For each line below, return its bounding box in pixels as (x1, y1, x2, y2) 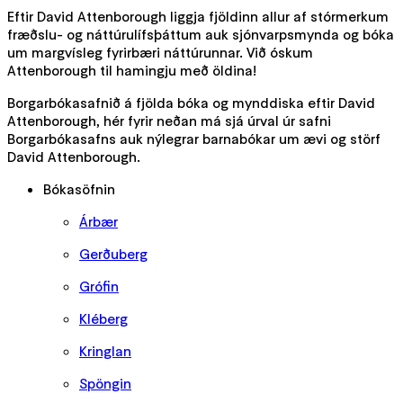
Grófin (79, 276, 119, 295)
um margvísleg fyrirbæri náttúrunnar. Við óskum (7, 42, 313, 61)
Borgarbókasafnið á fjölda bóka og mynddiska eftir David (7, 93, 375, 112)
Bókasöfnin (43, 179, 115, 198)
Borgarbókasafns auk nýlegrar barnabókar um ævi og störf (7, 129, 381, 148)
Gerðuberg (79, 244, 148, 263)
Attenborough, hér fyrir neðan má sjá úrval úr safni (7, 111, 331, 130)
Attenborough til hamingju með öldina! (7, 60, 261, 79)
